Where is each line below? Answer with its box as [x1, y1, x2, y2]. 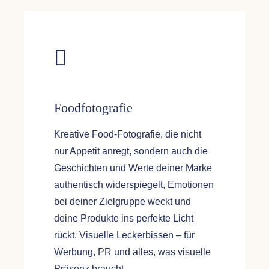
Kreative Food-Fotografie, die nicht [53, 129, 201, 140]
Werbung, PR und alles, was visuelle [53, 247, 211, 258]
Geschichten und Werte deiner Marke [53, 163, 212, 174]
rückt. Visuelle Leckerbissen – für [53, 230, 195, 241]
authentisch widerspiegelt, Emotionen [53, 180, 214, 190]
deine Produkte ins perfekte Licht [53, 213, 193, 224]
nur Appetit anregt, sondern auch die [53, 146, 208, 157]
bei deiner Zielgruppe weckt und [53, 196, 191, 207]
